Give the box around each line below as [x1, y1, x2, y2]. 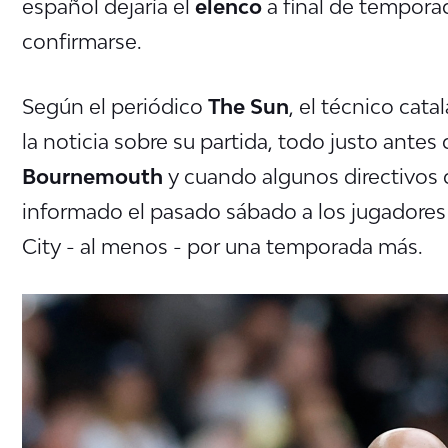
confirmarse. [22, 28, 147, 53]
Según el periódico [22, 93, 208, 118]
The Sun [208, 93, 289, 118]
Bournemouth [22, 163, 168, 188]
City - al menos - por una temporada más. [22, 233, 423, 258]
